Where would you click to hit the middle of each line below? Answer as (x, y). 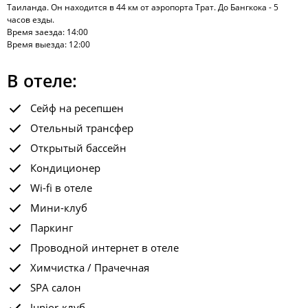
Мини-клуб (59, 208)
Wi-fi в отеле (61, 188)
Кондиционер (65, 168)
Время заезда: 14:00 (47, 32)
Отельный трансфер (82, 128)
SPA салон (56, 287)
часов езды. (31, 20)
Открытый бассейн (78, 148)
